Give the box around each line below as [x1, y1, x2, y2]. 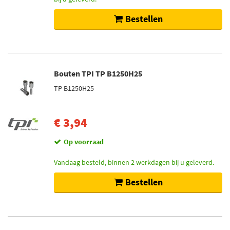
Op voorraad [64, 137, 104, 146]
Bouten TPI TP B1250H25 [54, 68, 142, 79]
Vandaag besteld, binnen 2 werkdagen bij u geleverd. [54, 158, 214, 167]
